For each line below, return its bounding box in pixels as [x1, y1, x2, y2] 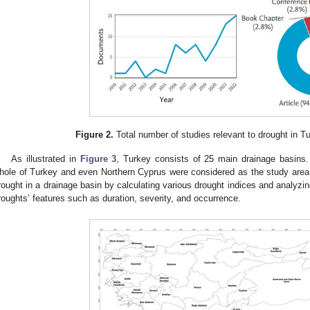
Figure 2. [75, 129, 114, 140]
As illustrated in [11, 153, 80, 164]
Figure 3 [80, 153, 117, 164]
